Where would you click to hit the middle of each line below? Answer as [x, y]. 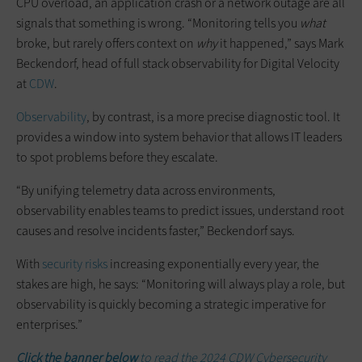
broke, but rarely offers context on [106, 43]
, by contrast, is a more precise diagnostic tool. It [213, 116]
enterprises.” [49, 324]
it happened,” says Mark [280, 43]
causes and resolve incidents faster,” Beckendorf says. [156, 230]
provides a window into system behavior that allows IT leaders [179, 137]
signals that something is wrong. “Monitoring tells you [158, 23]
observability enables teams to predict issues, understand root [180, 210]
